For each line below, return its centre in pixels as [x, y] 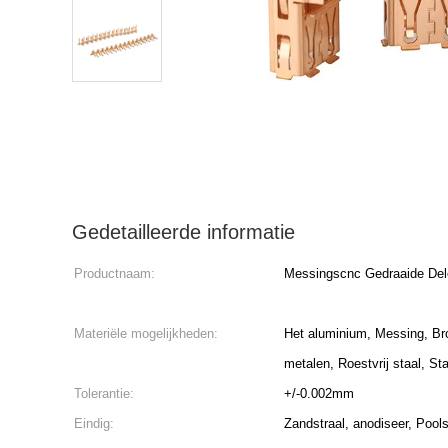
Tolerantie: [104, 393]
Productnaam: [114, 273]
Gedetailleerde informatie [183, 232]
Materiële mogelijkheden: [146, 333]
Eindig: [94, 423]
